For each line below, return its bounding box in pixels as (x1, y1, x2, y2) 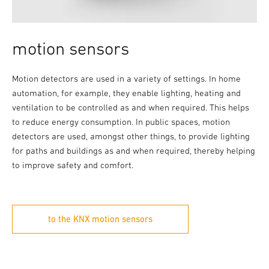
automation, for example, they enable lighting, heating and (11, 88, 241, 98)
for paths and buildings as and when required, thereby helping (11, 145, 255, 156)
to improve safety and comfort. (11, 160, 133, 171)
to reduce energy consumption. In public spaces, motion (11, 116, 230, 127)
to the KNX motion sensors (47, 214, 153, 225)
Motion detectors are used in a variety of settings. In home (11, 73, 241, 84)
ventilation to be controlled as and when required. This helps (11, 102, 249, 113)
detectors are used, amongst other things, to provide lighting (11, 131, 250, 142)
